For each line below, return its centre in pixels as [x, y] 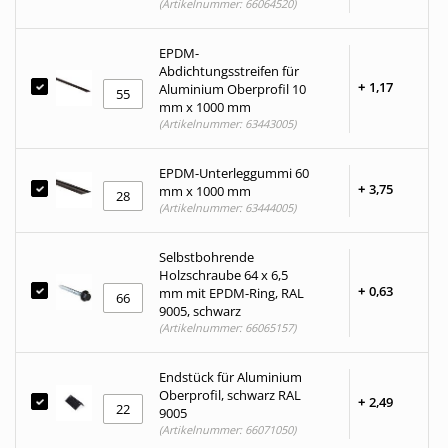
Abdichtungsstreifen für [229, 71]
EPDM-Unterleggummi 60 [234, 173]
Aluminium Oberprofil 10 [232, 89]
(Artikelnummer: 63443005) [227, 123]
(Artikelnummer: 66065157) [227, 327]
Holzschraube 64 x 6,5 [223, 275]
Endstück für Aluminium [230, 377]
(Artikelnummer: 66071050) [227, 429]
